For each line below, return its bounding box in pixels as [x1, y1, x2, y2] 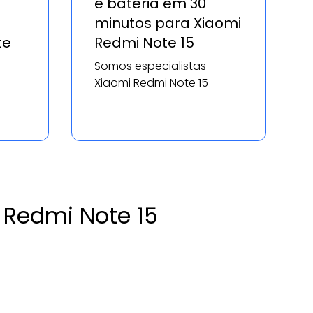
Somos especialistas [94, 58, 207, 75]
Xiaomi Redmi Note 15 [94, 75, 209, 92]
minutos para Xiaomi [94, 13, 242, 34]
